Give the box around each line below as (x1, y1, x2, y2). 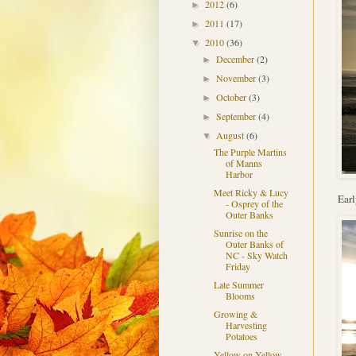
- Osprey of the (226, 197, 284, 211)
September (215, 110, 258, 123)
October (215, 91, 249, 104)
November (215, 72, 258, 85)
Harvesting (226, 319, 268, 332)
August (215, 129, 246, 142)
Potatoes (226, 330, 258, 343)
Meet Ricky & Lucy (214, 186, 289, 199)
